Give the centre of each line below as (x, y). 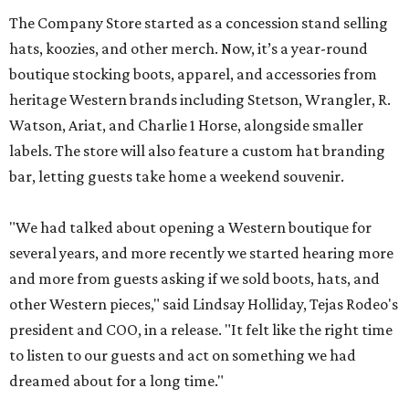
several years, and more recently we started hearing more (201, 253)
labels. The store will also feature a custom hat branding (197, 151)
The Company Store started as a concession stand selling (199, 23)
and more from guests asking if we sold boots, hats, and (194, 278)
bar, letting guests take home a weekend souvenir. (177, 176)
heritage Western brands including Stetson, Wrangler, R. (200, 100)
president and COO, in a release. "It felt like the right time (201, 330)
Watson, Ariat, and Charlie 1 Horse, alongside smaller (186, 125)
